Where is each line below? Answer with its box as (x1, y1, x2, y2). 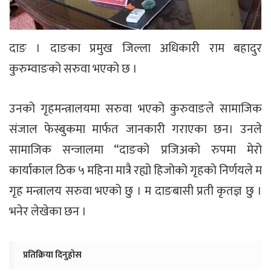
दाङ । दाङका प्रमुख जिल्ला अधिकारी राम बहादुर (9, 38, 262, 59)
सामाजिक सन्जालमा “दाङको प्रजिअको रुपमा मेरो (9, 139, 262, 160)
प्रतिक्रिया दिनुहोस (23, 247, 82, 263)
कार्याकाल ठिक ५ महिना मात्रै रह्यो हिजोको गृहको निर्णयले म (9, 160, 262, 181)
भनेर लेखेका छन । (9, 201, 87, 222)
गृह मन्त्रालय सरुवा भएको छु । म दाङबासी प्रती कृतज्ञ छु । (9, 180, 262, 201)
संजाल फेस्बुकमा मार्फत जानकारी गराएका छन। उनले (9, 119, 262, 140)
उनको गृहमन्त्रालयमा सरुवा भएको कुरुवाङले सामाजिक (9, 98, 262, 119)
